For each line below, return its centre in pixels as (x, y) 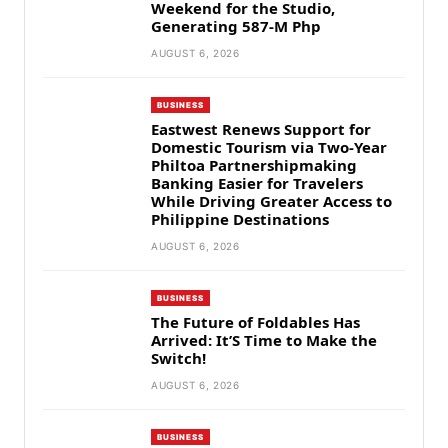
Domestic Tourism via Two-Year (269, 147)
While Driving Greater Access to (271, 201)
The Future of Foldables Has (255, 322)
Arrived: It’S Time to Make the (264, 340)
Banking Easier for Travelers (257, 183)
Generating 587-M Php (236, 26)
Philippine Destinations (240, 219)
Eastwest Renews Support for (261, 129)
